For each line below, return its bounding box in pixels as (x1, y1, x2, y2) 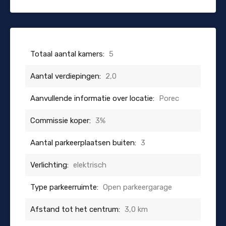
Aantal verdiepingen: (30, 71, 101, 81)
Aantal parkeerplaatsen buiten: (30, 138, 136, 147)
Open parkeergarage (103, 182, 172, 192)
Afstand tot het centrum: (30, 204, 120, 214)
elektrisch (73, 160, 106, 169)
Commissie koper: (30, 116, 91, 125)
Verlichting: (30, 160, 69, 169)
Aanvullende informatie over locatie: (30, 93, 154, 103)
